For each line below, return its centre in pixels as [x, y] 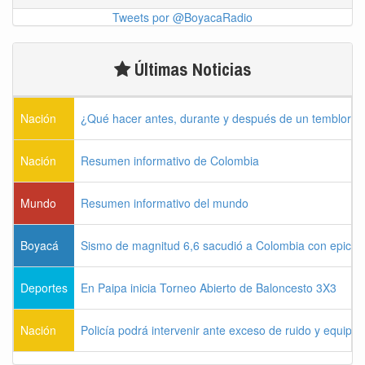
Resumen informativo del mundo [165, 203]
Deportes [44, 288]
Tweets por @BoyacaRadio [182, 18]
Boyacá [40, 246]
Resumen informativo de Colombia [170, 161]
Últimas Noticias [191, 70]
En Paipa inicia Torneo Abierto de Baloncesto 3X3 [209, 288]
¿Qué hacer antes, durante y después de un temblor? [219, 119]
